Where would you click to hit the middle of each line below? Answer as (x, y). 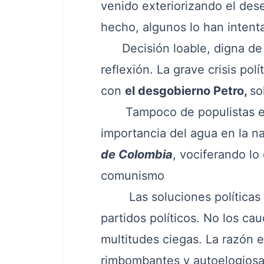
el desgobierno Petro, (187, 91)
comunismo (132, 176)
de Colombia (136, 154)
